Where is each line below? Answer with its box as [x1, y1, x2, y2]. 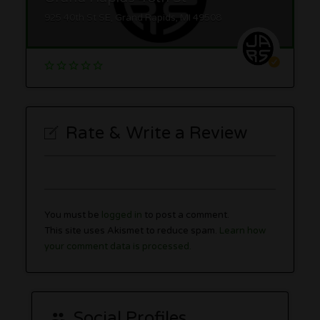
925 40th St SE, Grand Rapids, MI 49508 [44, 12, 222, 24]
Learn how [219, 224, 266, 236]
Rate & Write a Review [66, 123, 248, 144]
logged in [101, 209, 143, 221]
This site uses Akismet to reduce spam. [44, 224, 220, 236]
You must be [44, 209, 102, 221]
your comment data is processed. [44, 240, 192, 252]
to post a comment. [142, 209, 230, 221]
